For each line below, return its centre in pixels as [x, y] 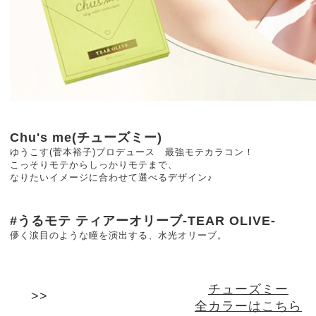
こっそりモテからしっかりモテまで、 [94, 164]
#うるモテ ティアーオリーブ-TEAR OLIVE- [143, 220]
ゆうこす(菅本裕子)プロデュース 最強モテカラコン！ [132, 152]
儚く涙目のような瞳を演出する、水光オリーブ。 [119, 235]
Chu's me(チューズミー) [86, 137]
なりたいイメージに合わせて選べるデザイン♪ [111, 177]
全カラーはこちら [248, 306]
